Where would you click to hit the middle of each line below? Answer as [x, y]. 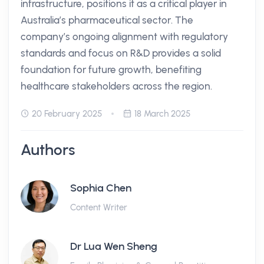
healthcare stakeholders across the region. [116, 86]
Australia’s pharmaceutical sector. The [107, 20]
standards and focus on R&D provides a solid [121, 53]
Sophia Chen [101, 188]
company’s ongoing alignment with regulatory [124, 37]
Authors [48, 150]
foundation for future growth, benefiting [111, 70]
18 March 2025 [162, 114]
